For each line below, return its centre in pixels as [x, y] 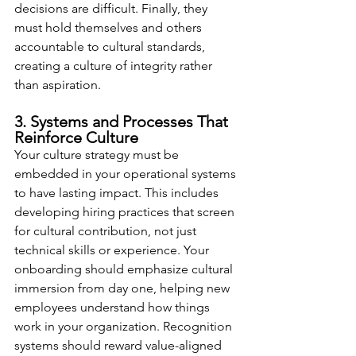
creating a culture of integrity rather [115, 66]
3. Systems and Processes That [123, 122]
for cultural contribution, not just [107, 231]
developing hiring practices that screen [126, 212]
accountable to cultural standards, [111, 46]
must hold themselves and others [110, 27]
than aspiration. [58, 85]
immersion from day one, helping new [124, 288]
